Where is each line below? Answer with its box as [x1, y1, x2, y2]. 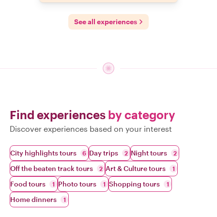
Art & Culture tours [106, 164, 166, 172]
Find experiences [10, 108, 108, 122]
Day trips [89, 149, 118, 157]
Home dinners [10, 195, 57, 203]
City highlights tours [10, 149, 77, 157]
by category [108, 108, 175, 122]
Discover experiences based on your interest [10, 124, 172, 133]
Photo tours [58, 180, 96, 188]
